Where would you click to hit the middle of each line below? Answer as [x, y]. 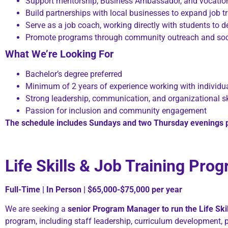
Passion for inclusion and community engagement [116, 110]
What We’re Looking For [59, 54]
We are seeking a [36, 209]
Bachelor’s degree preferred [74, 74]
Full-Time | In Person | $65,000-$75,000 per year [94, 189]
